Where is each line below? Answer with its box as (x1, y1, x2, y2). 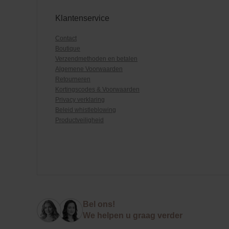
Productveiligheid (55, 117, 104, 124)
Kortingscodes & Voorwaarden (55, 86, 140, 94)
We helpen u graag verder (83, 211, 182, 220)
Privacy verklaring (55, 96, 105, 104)
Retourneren (55, 76, 90, 83)
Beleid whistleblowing (55, 106, 116, 114)
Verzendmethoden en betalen (55, 55, 138, 63)
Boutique (55, 45, 80, 53)
